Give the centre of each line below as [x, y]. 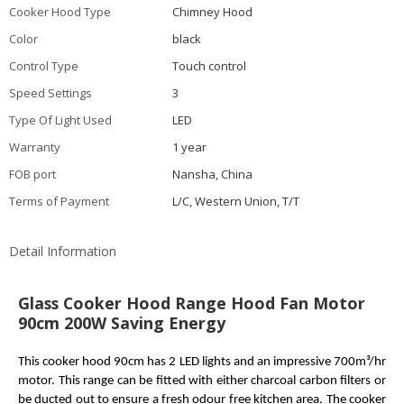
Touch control [210, 65]
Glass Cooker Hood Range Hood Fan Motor [192, 303]
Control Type [44, 65]
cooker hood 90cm [94, 362]
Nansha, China [213, 174]
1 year [190, 147]
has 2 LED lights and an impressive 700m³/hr [266, 362]
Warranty [35, 147]
